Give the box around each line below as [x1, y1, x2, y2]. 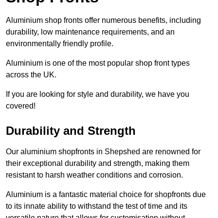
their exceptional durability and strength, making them [6, 159, 189, 168]
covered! [6, 102, 36, 110]
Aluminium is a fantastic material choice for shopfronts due [6, 190, 206, 199]
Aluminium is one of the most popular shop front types [6, 59, 190, 68]
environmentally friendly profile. [6, 39, 113, 48]
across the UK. [6, 71, 56, 79]
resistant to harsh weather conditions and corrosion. [6, 171, 183, 180]
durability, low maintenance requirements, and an [6, 28, 175, 36]
